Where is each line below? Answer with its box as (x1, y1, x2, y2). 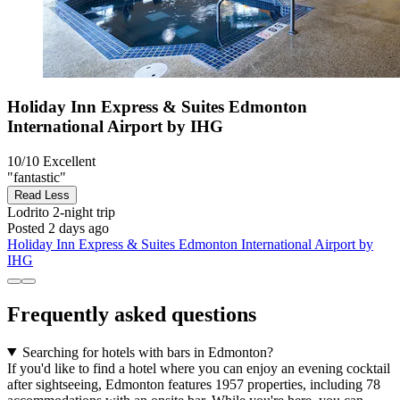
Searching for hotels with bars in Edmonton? (21, 344, 273, 360)
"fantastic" (7, 169, 66, 185)
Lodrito (7, 204, 49, 220)
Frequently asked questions (7, 302, 256, 326)
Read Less (14, 187, 70, 202)
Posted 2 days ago (7, 220, 109, 236)
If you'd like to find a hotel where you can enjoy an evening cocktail (7, 360, 390, 376)
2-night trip (49, 204, 115, 220)
